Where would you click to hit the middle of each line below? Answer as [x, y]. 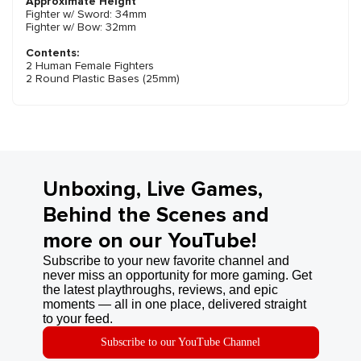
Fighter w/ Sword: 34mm [86, 15]
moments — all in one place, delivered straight [174, 305]
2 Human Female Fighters [90, 66]
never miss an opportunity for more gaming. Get [177, 276]
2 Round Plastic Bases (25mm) [103, 79]
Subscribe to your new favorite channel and [166, 261]
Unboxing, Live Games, [152, 190]
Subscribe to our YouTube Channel [180, 342]
